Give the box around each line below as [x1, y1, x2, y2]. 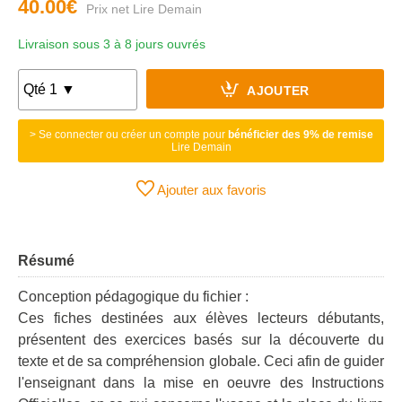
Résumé [18, 253, 74, 268]
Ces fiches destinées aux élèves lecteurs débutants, [18, 310, 384, 326]
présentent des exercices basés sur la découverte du [18, 332, 384, 347]
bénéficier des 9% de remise [227, 128, 373, 141]
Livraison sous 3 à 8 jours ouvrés [18, 37, 205, 51]
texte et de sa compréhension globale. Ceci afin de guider [18, 354, 384, 369]
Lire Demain [170, 141, 232, 153]
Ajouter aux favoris [153, 182, 267, 197]
